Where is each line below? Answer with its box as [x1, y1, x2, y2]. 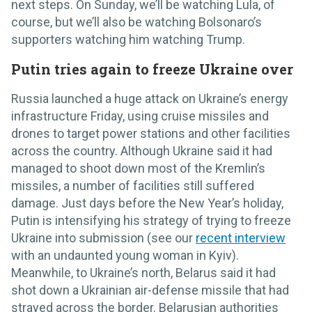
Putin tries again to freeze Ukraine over [11, 60, 293, 79]
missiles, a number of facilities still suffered [11, 178, 254, 194]
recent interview [196, 231, 286, 246]
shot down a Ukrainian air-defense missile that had [11, 283, 289, 298]
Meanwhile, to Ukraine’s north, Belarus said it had [11, 265, 276, 281]
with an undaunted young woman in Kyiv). [11, 248, 239, 263]
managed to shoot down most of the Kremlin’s [11, 161, 265, 176]
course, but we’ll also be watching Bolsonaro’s [11, 15, 262, 30]
